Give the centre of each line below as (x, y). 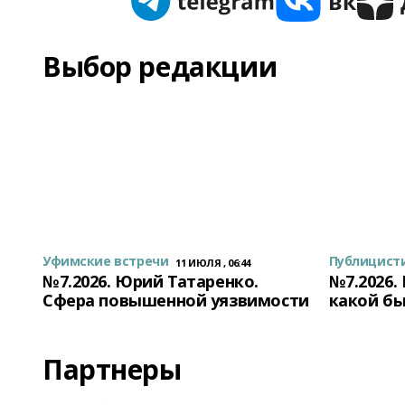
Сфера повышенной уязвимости (176, 300)
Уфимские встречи (106, 261)
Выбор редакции (160, 66)
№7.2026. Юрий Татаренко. (151, 281)
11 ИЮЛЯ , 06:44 (213, 263)
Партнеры (112, 369)
